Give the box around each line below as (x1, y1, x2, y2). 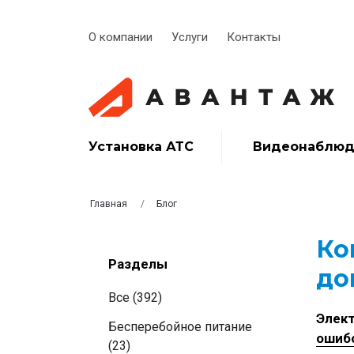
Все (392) (108, 290, 162, 305)
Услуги (171, 30, 208, 44)
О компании (88, 30, 153, 44)
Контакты (227, 30, 281, 44)
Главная (90, 198, 127, 209)
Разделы (108, 256, 168, 272)
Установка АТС (88, 139, 194, 154)
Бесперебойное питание (108, 319, 252, 334)
